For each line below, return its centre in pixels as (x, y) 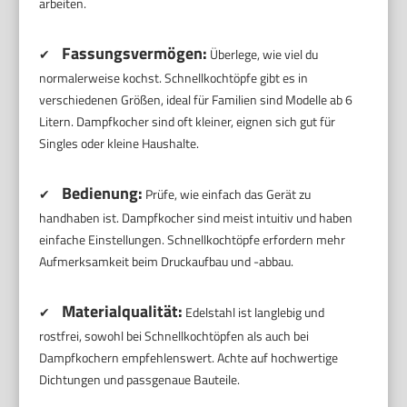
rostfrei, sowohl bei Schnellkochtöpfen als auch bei (174, 335)
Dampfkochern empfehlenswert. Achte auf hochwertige (189, 357)
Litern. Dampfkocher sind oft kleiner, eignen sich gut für (188, 121)
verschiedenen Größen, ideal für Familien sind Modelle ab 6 (196, 99)
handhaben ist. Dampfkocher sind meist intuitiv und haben (196, 217)
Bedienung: (103, 193)
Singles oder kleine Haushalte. (119, 143)
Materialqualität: (123, 311)
